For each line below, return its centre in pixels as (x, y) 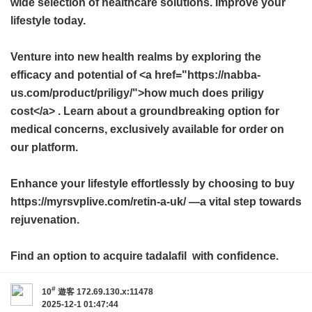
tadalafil (166, 256)
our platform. (44, 147)
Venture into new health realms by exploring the (136, 56)
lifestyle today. (48, 20)
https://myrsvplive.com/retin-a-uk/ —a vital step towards (156, 201)
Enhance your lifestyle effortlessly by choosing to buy (153, 183)
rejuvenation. (45, 219)
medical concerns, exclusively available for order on (147, 129)
